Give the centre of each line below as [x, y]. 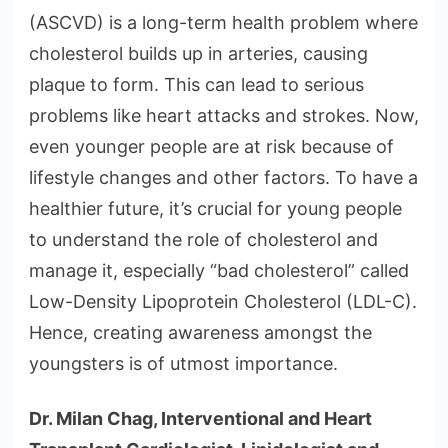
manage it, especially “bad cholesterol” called [219, 271]
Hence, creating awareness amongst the [200, 333]
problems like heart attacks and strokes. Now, [224, 116]
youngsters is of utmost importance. [183, 364]
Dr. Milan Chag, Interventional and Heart [200, 419]
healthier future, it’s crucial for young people [215, 209]
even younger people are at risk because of [211, 147]
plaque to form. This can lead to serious [196, 85]
